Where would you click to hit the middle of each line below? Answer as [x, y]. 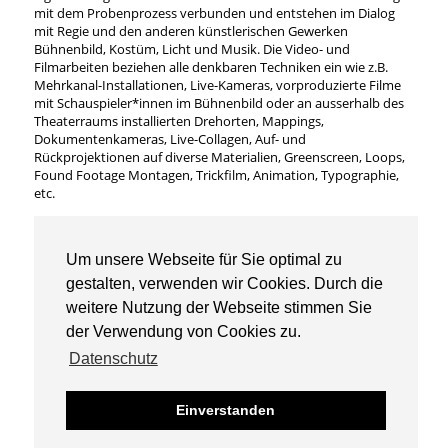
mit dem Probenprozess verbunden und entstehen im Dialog [214, 13]
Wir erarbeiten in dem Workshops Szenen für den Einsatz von [215, 224]
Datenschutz [113, 359]
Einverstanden [226, 410]
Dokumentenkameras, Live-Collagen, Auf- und [169, 139]
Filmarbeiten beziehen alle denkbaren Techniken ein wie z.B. [210, 67]
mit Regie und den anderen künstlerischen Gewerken [190, 31]
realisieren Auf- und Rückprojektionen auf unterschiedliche [207, 260]
